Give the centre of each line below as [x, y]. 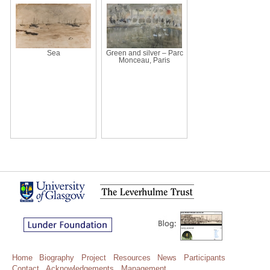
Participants [205, 257]
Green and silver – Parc [144, 53]
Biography [57, 257]
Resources [132, 257]
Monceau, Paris [144, 60]
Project [94, 257]
